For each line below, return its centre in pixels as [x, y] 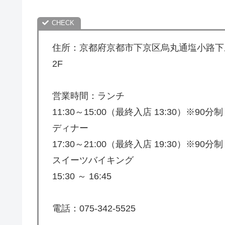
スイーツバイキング [93, 160]
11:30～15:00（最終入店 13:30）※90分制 [138, 112]
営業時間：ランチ [88, 96]
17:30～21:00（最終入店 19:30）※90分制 [138, 144]
